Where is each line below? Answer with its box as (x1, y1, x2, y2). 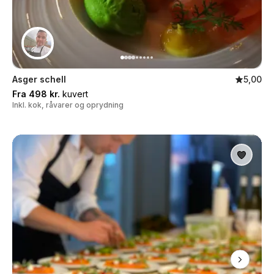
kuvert (60, 89, 88, 99)
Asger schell (12, 74, 66, 84)
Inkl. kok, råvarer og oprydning (12, 100, 124, 109)
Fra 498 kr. (12, 89, 60, 99)
